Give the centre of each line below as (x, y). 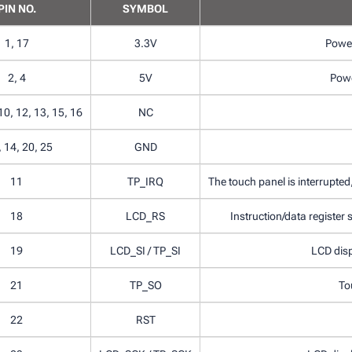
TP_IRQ (145, 181)
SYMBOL (145, 8)
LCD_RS (145, 216)
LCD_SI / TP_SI (145, 250)
